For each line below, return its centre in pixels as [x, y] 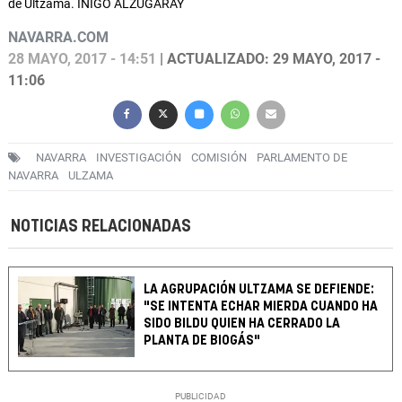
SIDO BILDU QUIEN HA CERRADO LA [242, 324]
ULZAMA [91, 176]
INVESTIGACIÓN [139, 158]
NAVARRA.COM [58, 38]
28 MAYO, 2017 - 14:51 [82, 59]
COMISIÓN [219, 158]
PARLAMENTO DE [302, 158]
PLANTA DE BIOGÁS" [202, 341]
